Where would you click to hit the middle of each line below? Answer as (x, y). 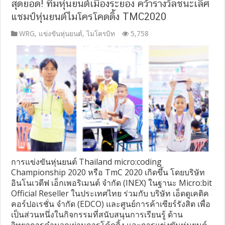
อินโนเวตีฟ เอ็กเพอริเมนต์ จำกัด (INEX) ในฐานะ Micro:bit (112, 183)
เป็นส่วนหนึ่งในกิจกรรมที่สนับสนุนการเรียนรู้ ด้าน (97, 215)
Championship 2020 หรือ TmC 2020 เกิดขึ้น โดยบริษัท (108, 173)
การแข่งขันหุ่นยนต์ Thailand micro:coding (87, 162)
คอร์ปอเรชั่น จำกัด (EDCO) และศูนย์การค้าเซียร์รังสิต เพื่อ (111, 204)
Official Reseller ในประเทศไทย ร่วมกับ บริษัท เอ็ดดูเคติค (110, 194)
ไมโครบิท (101, 34)
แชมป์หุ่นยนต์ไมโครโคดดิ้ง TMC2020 (89, 17)
